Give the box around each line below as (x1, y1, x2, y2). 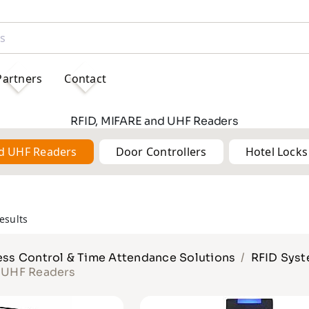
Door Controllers (115, 144, 207, 159)
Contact (64, 70, 107, 86)
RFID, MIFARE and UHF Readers (70, 114, 239, 128)
